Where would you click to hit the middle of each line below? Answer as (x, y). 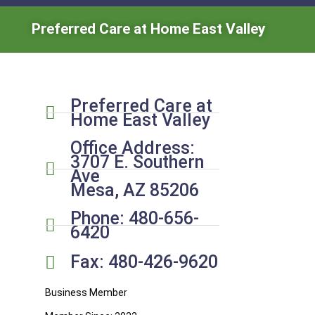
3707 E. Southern (137, 162)
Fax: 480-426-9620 (144, 262)
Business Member (86, 292)
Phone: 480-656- (135, 218)
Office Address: (133, 148)
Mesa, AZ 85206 (135, 190)
